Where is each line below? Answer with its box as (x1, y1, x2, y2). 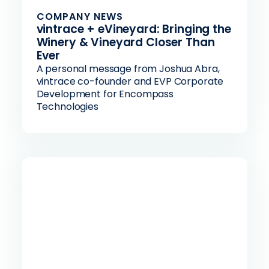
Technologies (36, 100, 98, 113)
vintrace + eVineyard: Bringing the (36, 21, 231, 37)
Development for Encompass (36, 87, 174, 101)
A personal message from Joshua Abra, (36, 62, 220, 76)
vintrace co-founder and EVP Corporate (36, 74, 224, 88)
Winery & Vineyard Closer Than (36, 34, 215, 50)
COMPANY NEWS (36, 10, 124, 23)
